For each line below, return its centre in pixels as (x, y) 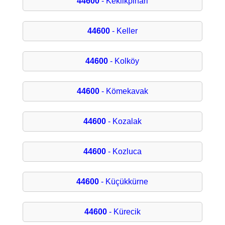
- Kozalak (124, 122)
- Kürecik (124, 212)
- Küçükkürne (124, 182)
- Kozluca (124, 152)
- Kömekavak (124, 91)
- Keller (124, 31)
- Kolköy (124, 61)
